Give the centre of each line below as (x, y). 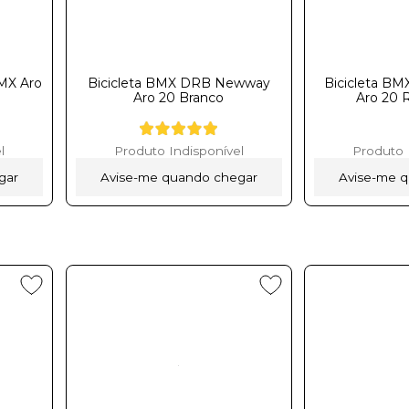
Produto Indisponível (178, 150)
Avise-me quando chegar (178, 177)
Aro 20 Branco (179, 97)
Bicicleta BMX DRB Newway (178, 83)
